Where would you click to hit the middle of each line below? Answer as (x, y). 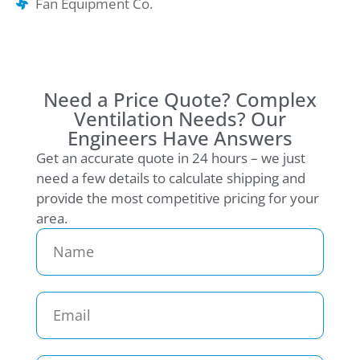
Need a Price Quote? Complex (180, 99)
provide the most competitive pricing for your (177, 198)
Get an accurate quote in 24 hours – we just (170, 157)
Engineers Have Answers (180, 137)
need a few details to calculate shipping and (170, 178)
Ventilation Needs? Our (180, 118)
